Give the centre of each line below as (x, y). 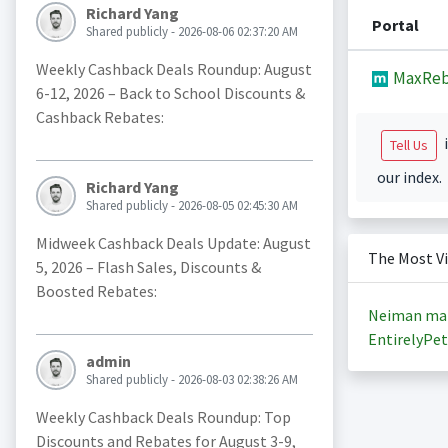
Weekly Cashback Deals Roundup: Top (163, 417)
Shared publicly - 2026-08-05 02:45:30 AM (191, 206)
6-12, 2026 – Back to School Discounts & (170, 93)
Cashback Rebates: (99, 117)
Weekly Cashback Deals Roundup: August (173, 69)
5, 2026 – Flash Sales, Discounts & (148, 267)
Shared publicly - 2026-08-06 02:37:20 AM (191, 32)
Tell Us (408, 145)
